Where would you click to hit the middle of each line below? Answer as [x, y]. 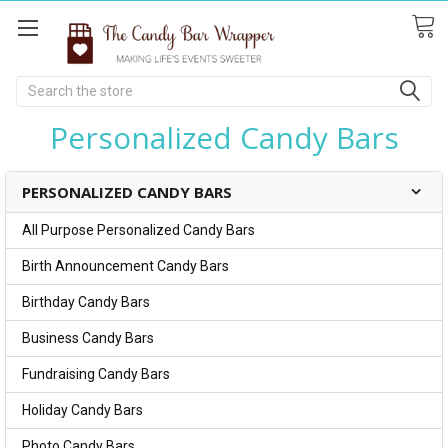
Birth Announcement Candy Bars [125, 265]
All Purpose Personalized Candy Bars [138, 229]
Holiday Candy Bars [82, 409]
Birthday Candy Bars [86, 301]
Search [38, 85]
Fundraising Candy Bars [96, 373]
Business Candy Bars [88, 337]
